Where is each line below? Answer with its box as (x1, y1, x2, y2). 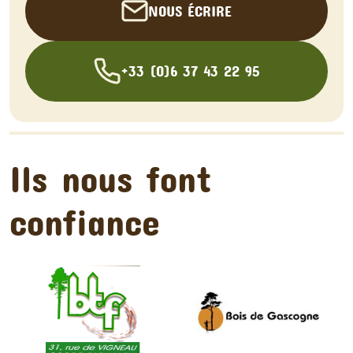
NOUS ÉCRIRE (148, 2, 232, 20)
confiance (9, 200, 160, 243)
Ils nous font (9, 157, 212, 200)
